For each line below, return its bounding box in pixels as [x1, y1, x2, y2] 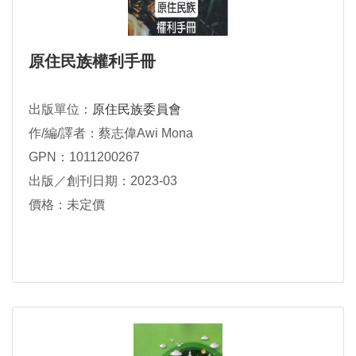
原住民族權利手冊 [29, 52, 156, 71]
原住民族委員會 [92, 103, 181, 117]
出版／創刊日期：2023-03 [29, 174, 177, 188]
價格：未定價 [29, 198, 105, 212]
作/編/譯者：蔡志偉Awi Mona [29, 126, 193, 141]
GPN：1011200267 [29, 150, 140, 164]
